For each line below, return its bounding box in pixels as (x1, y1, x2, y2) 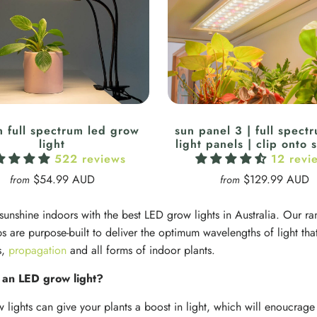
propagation (8, 242, 67, 259)
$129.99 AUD (243, 171, 309, 188)
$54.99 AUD (33, 171, 95, 188)
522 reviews (54, 151, 126, 168)
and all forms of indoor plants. (67, 242, 219, 259)
